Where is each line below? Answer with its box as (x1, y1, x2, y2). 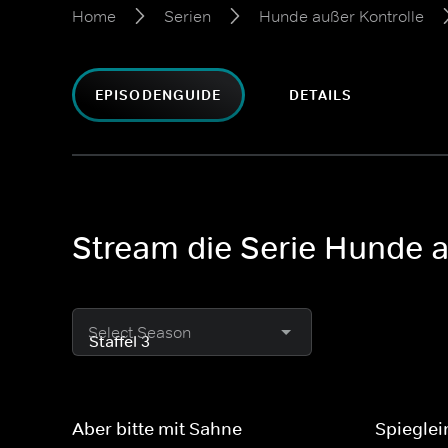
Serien (164, 6, 211, 26)
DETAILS (288, 86, 353, 104)
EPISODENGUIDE (95, 86, 222, 104)
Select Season (88, 322, 191, 342)
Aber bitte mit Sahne (72, 418, 242, 440)
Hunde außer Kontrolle (259, 6, 424, 26)
